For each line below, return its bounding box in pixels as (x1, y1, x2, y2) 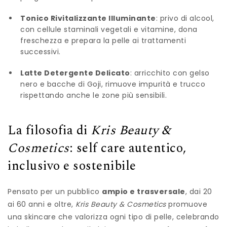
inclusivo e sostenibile (8, 157, 136, 176)
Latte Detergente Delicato (20, 67, 130, 78)
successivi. (20, 46, 61, 57)
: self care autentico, (69, 139, 186, 159)
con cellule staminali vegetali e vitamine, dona (20, 24, 198, 34)
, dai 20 (185, 186, 212, 197)
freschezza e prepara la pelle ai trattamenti (20, 35, 186, 46)
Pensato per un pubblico (8, 186, 102, 197)
